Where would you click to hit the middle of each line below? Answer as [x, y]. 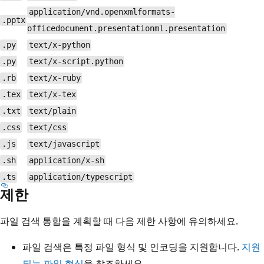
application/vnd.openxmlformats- [102, 12]
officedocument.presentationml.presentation [126, 29]
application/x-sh [66, 161]
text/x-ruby [55, 78]
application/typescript [80, 177]
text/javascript [64, 144]
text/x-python [59, 45]
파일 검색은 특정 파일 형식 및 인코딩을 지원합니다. [132, 247]
